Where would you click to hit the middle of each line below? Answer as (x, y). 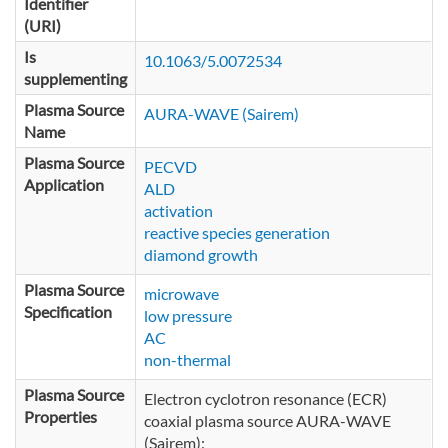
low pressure (188, 316)
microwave (181, 294)
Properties (60, 417)
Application (64, 185)
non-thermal (187, 360)
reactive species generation (237, 233)
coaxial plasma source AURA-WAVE (267, 421)
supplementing (75, 79)
